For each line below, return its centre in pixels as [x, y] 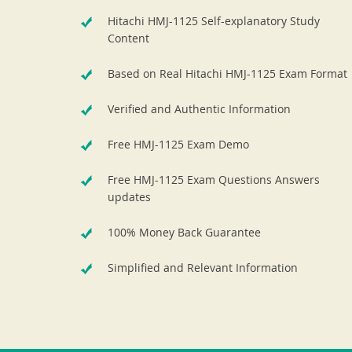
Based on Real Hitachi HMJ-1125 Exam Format [227, 73]
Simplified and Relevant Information [203, 268]
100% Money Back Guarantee [184, 232]
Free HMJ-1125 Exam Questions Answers [214, 180]
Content [128, 38]
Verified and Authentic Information [199, 109]
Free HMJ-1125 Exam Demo [178, 144]
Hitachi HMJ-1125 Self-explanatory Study [214, 21]
